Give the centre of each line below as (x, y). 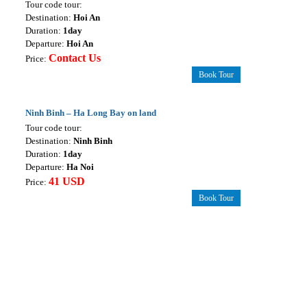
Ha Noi (80, 167)
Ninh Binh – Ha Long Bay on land (90, 113)
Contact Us (74, 58)
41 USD (66, 182)
